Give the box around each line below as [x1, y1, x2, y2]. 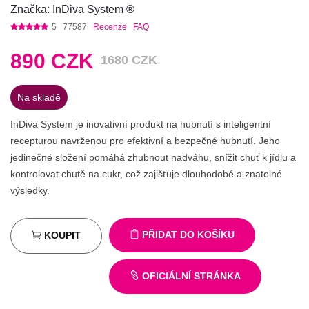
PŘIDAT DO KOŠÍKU [139, 229, 235, 241]
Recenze [93, 22, 127, 32]
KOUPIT [41, 230, 81, 241]
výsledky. [10, 185, 50, 197]
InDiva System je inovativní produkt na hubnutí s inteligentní [10, 119, 271, 130]
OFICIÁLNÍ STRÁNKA [139, 270, 241, 282]
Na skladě [17, 92, 61, 103]
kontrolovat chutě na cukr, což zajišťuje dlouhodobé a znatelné [10, 168, 282, 180]
